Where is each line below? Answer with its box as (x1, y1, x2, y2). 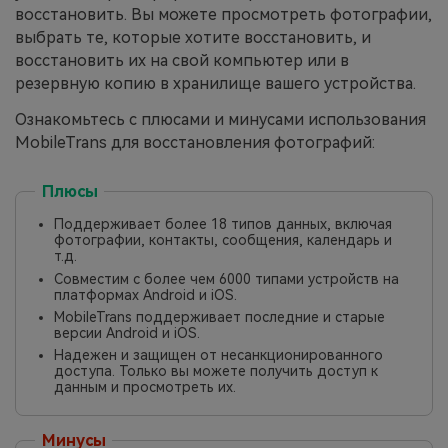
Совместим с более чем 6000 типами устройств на (54, 270, 400, 287)
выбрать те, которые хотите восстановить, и (15, 27, 371, 47)
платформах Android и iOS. (54, 286, 238, 303)
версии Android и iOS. (54, 324, 201, 341)
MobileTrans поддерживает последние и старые (54, 308, 386, 325)
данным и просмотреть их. (54, 379, 237, 396)
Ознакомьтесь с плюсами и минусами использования (15, 109, 426, 129)
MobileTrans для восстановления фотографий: (15, 132, 375, 152)
